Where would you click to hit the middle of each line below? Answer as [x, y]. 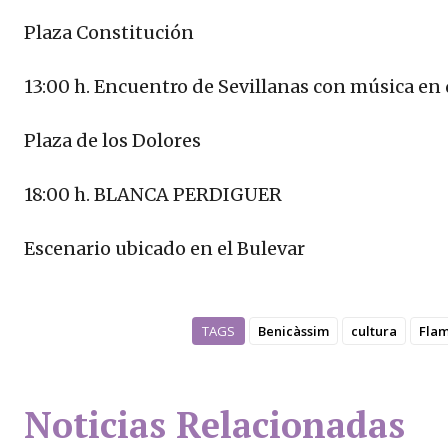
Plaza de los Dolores [112, 141]
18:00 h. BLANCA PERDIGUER [153, 195]
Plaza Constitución [109, 33]
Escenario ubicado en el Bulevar [164, 249]
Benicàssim [293, 331]
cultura [373, 331]
